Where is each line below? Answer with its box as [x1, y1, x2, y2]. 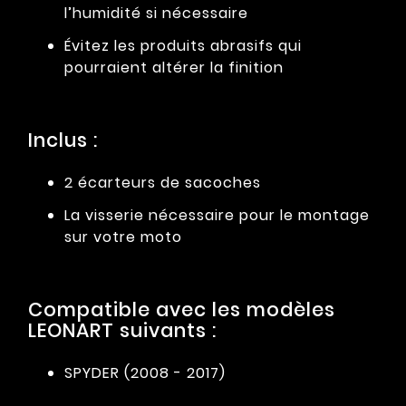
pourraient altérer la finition [64, 57, 284, 79]
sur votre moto [64, 227, 182, 248]
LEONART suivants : [28, 317, 217, 344]
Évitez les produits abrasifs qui [64, 35, 302, 57]
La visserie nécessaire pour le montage [64, 205, 370, 227]
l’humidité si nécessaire [64, 3, 248, 24]
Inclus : [28, 127, 98, 154]
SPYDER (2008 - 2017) [64, 362, 226, 384]
